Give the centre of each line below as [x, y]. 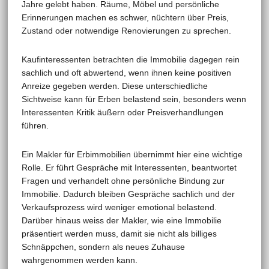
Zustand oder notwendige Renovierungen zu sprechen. [126, 30]
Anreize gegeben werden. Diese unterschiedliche [114, 86]
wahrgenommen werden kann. [79, 260]
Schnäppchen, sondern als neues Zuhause [103, 246]
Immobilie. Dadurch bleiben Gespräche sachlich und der [128, 194]
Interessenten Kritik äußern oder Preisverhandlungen [122, 112]
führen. [35, 125]
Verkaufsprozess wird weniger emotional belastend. [119, 207]
